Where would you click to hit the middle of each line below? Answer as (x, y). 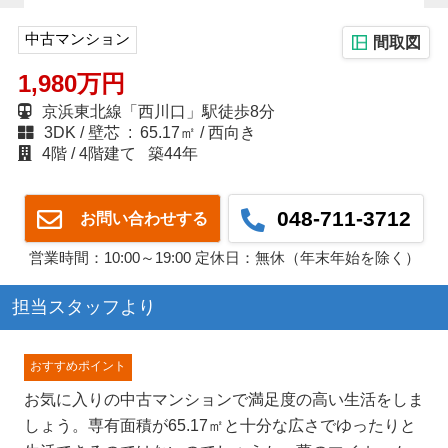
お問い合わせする (138, 218)
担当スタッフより (83, 307)
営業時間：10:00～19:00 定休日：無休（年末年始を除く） (224, 257)
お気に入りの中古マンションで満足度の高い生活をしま (223, 400)
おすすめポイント (77, 366)
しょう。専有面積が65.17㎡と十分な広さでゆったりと (219, 426)
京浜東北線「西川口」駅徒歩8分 (156, 111)
